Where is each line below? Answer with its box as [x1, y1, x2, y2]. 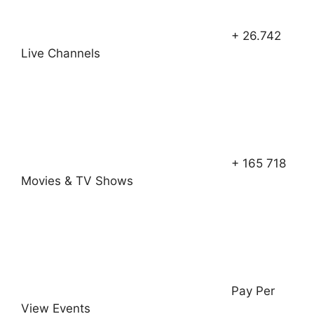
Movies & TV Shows [21, 173, 133, 188]
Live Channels [21, 46, 100, 60]
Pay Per [231, 283, 275, 298]
